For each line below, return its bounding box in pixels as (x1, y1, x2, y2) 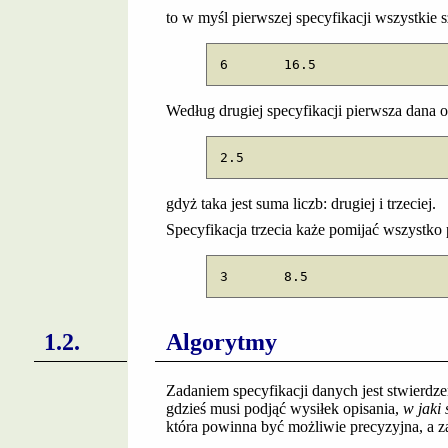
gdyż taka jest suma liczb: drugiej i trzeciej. (165, 195, 436, 213)
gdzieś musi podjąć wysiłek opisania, (165, 399, 403, 417)
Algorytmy (165, 328, 277, 355)
